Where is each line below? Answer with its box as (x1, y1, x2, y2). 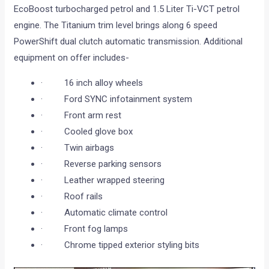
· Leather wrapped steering (41, 175, 165, 186)
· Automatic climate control (41, 207, 168, 219)
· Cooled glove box (41, 126, 133, 138)
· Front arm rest (41, 110, 122, 121)
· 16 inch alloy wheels (41, 77, 144, 89)
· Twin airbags (41, 142, 115, 154)
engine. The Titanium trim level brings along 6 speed (14, 20, 218, 31)
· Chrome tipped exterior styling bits (41, 240, 200, 251)
